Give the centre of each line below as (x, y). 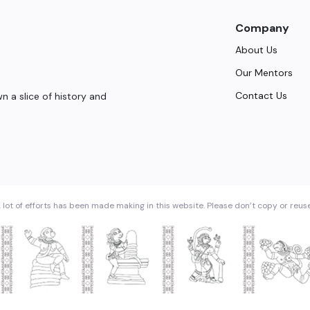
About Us (257, 50)
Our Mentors (264, 73)
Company (263, 28)
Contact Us (262, 96)
